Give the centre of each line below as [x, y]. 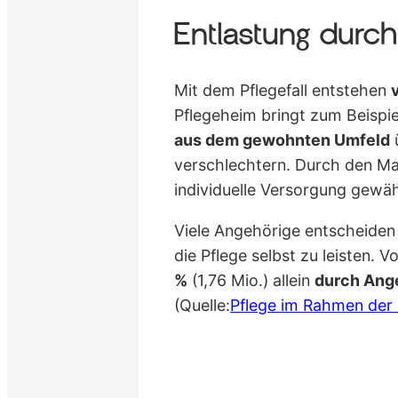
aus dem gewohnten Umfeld [283, 140]
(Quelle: [203, 305]
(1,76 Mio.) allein [251, 280]
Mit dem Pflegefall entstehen [283, 91]
